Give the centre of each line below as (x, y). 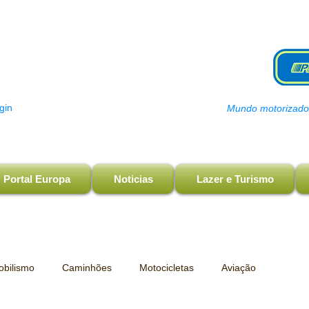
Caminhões (87, 267)
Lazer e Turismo (235, 179)
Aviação (239, 267)
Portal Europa (37, 179)
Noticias (133, 179)
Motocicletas (167, 267)
